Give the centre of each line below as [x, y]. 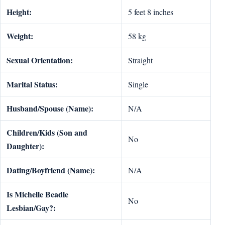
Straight [140, 60]
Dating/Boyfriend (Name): [51, 170]
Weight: [20, 36]
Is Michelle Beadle [37, 194]
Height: [19, 12]
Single [138, 84]
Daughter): [25, 146]
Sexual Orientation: [40, 60]
